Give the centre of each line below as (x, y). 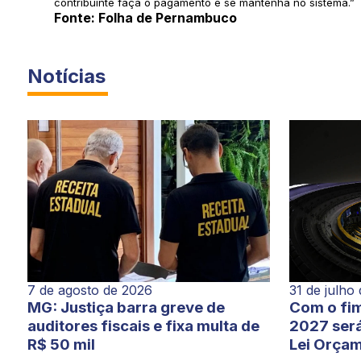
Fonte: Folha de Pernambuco (146, 18)
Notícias (66, 77)
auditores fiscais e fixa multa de (143, 326)
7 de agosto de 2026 (89, 290)
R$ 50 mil (61, 344)
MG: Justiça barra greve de (126, 307)
